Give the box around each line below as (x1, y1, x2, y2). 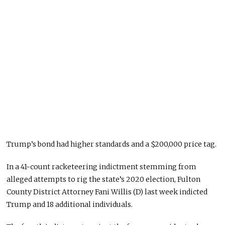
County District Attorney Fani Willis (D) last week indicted (7, 187, 208, 196)
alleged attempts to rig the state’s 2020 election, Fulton (7, 174, 201, 184)
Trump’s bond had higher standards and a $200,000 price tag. (7, 139, 217, 149)
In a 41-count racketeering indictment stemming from (7, 162, 197, 171)
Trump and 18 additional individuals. (7, 199, 133, 209)
